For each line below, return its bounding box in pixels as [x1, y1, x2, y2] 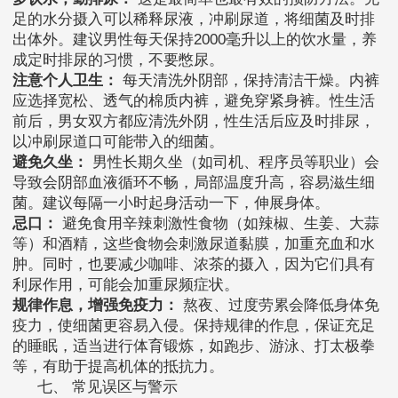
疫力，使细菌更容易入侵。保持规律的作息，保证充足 [12, 317, 375, 335]
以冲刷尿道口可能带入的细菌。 [12, 133, 224, 151]
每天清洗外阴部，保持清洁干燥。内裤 [118, 72, 379, 90]
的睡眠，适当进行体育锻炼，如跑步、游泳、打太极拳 [12, 338, 375, 355]
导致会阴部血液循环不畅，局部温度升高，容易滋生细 [12, 174, 375, 192]
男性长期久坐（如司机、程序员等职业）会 [88, 154, 379, 171]
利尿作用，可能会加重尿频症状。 [12, 276, 239, 294]
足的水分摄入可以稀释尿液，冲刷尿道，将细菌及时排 [12, 11, 375, 28]
